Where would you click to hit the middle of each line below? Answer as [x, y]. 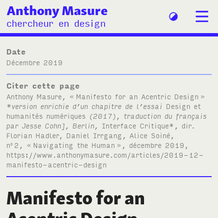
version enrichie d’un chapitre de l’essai [89, 106]
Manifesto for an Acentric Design [137, 96]
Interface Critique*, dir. [149, 125]
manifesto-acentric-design [57, 164]
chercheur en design [56, 23]
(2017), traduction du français [146, 116]
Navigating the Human [74, 145]
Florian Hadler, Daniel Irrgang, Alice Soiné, [91, 135]
